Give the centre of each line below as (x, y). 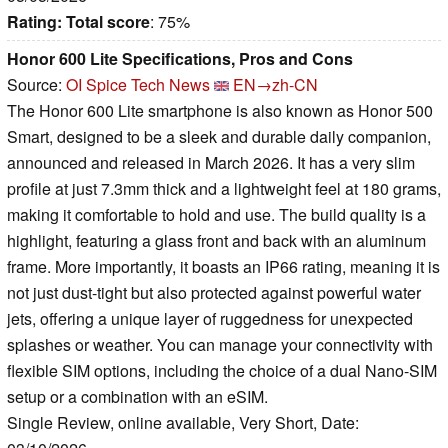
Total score (108, 22)
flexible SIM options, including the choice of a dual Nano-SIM (222, 371)
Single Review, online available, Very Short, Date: (183, 423)
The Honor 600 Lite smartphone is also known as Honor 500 (220, 111)
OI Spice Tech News (138, 85)
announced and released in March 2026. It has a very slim (211, 163)
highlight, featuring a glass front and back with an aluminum (216, 241)
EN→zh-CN (275, 85)
